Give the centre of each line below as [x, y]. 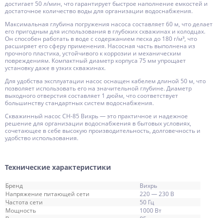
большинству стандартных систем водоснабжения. [79, 103]
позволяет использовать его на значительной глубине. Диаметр [98, 88]
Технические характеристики [59, 167]
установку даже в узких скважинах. [55, 68]
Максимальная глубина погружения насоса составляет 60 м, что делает [109, 24]
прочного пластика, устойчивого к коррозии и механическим [93, 53]
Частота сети [24, 202]
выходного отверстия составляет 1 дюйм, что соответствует [91, 96]
